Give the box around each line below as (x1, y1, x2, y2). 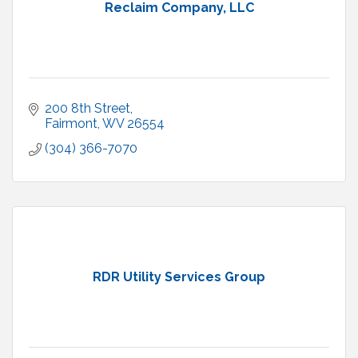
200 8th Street (45, 101, 130, 117)
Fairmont (45, 116, 97, 132)
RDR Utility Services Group (93, 269, 265, 285)
